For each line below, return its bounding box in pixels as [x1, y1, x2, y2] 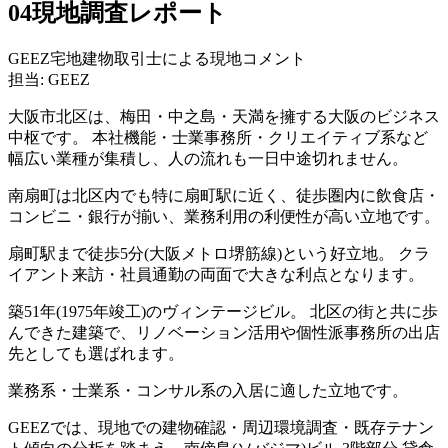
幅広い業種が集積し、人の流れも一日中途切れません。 [8, 149, 408, 167]
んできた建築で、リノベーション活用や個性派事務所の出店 [8, 323, 440, 341]
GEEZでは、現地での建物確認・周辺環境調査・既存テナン [8, 418, 434, 436]
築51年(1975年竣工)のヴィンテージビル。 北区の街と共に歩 [8, 302, 438, 320]
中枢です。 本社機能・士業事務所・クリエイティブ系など [8, 128, 428, 146]
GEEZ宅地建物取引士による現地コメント [8, 49, 306, 67]
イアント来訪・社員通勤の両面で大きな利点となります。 [8, 265, 424, 283]
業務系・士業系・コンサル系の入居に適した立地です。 [8, 381, 408, 399]
